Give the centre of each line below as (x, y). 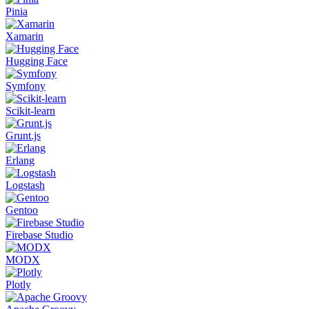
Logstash (25, 185)
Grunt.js (23, 135)
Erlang (20, 160)
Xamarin (24, 36)
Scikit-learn (30, 110)
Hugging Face (37, 61)
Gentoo (22, 210)
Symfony (26, 86)
